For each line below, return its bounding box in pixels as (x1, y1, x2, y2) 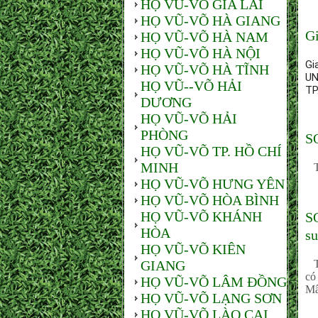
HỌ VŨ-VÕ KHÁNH (141, 209, 262, 224)
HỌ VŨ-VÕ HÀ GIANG (141, 13, 280, 28)
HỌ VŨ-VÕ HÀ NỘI (141, 45, 261, 61)
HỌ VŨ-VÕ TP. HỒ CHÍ (141, 143, 282, 159)
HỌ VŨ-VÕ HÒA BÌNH (141, 192, 279, 208)
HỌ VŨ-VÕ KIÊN (141, 241, 246, 257)
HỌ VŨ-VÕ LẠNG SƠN (141, 290, 282, 306)
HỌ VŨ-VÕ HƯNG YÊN (141, 176, 285, 192)
